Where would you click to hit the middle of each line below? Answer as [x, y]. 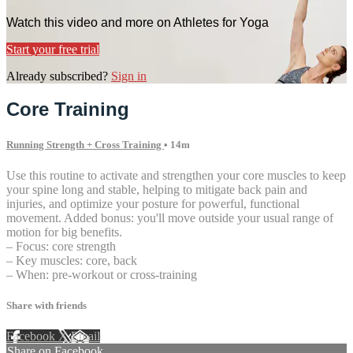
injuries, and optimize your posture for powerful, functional [153, 203]
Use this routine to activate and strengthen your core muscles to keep [176, 175]
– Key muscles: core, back [72, 260]
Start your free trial [53, 49]
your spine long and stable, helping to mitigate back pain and [157, 189]
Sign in [129, 76]
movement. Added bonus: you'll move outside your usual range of [170, 217]
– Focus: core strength [61, 246]
